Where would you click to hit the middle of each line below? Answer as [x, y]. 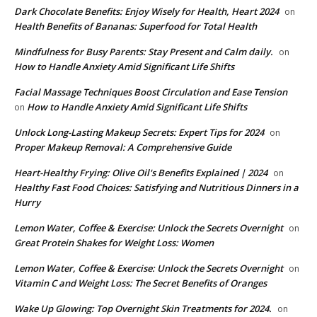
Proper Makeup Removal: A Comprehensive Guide [123, 147]
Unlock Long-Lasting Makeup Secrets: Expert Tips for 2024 [139, 132]
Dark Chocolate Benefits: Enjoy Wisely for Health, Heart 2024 [146, 11]
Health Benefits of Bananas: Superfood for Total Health [136, 26]
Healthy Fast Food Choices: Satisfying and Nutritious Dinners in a [156, 187]
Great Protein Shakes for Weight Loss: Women [114, 242]
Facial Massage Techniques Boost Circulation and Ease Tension [151, 92]
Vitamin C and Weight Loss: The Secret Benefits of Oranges [140, 283]
